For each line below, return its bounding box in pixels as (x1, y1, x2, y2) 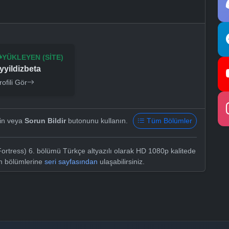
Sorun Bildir (25, 117, 66, 125)
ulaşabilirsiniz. (98, 157, 145, 166)
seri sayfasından (44, 157, 98, 166)
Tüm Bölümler (147, 117, 192, 125)
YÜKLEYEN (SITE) (2, 53, 64, 62)
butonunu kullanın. (66, 117, 128, 125)
